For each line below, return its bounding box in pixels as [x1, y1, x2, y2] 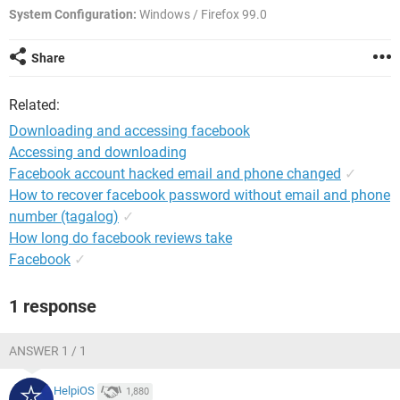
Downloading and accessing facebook [9, 122, 250, 139]
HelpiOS [54, 384, 95, 398]
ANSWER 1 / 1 [9, 344, 87, 358]
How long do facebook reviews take [9, 229, 232, 246]
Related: [9, 96, 60, 113]
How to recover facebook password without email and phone [9, 187, 390, 204]
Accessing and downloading [9, 144, 187, 161]
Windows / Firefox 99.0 [137, 7, 267, 21]
